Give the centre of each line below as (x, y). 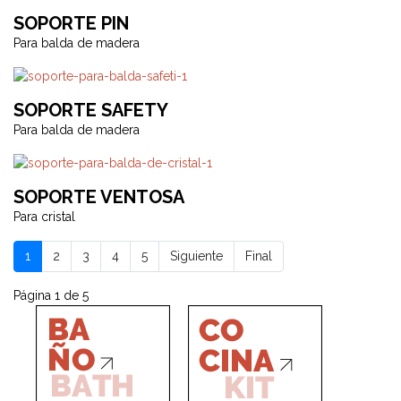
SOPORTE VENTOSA (99, 197)
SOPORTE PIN (71, 23)
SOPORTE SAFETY (91, 110)
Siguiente (196, 256)
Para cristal (44, 217)
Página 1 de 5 (51, 295)
